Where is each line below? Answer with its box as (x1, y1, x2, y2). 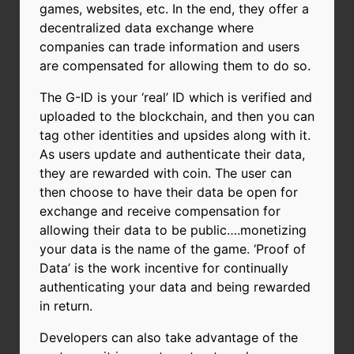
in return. (40, 297, 92, 314)
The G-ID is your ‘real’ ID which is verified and (40, 88, 312, 105)
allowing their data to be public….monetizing (40, 221, 307, 238)
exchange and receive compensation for (40, 202, 281, 219)
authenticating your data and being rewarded (40, 278, 311, 295)
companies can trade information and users (40, 38, 299, 55)
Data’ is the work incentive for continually (40, 259, 288, 276)
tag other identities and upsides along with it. (40, 126, 311, 143)
